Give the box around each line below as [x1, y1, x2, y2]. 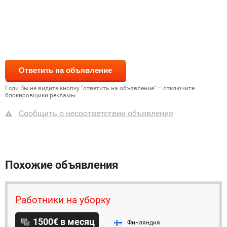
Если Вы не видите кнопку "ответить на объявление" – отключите [5, 85, 195, 92]
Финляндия [127, 219, 160, 226]
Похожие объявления [5, 159, 118, 171]
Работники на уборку [15, 194, 110, 206]
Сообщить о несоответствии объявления [19, 108, 173, 118]
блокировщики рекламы [5, 92, 75, 99]
